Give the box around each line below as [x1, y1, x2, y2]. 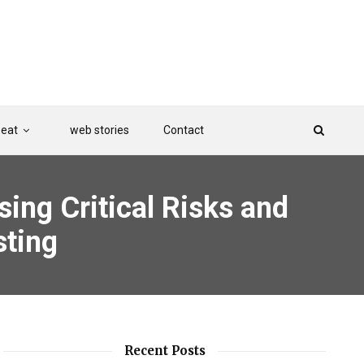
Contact [162, 123, 204, 136]
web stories [69, 123, 129, 136]
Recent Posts [123, 343, 206, 358]
